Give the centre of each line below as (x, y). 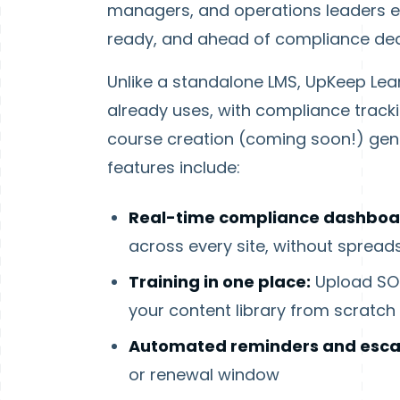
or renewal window (204, 374)
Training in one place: (220, 281)
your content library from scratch (262, 310)
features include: (174, 167)
